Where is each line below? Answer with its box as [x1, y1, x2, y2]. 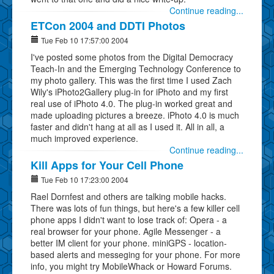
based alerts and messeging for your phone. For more [31, 248, 240, 261]
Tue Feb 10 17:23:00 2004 [39, 174, 128, 185]
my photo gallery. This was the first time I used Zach [31, 73, 232, 86]
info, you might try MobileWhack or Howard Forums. [31, 259, 232, 272]
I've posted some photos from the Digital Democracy [31, 50, 233, 63]
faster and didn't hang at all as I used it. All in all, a [31, 120, 224, 133]
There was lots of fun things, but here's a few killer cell [31, 201, 240, 214]
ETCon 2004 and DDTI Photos [31, 17, 185, 34]
